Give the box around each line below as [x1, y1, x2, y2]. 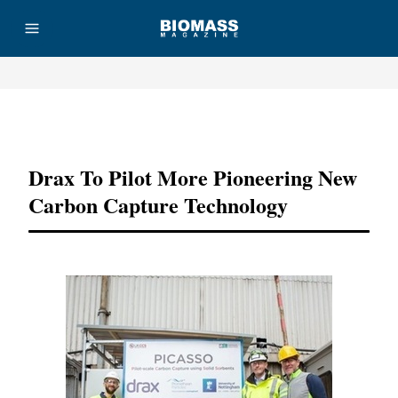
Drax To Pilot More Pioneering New [28, 162, 357, 193]
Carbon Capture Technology [28, 189, 288, 220]
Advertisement [166, 118, 232, 129]
